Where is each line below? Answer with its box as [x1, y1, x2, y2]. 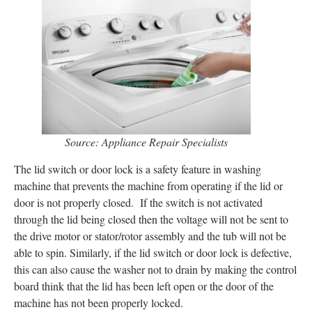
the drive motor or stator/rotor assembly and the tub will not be [14, 228, 286, 243]
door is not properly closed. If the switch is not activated [14, 194, 263, 210]
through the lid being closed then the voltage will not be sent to [14, 211, 288, 226]
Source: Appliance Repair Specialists [65, 134, 228, 149]
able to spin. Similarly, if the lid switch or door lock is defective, [14, 244, 292, 260]
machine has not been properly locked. [14, 295, 183, 310]
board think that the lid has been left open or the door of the [14, 278, 274, 293]
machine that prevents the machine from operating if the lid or [14, 178, 283, 193]
